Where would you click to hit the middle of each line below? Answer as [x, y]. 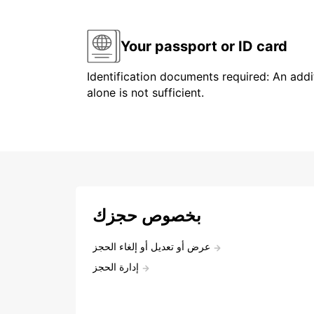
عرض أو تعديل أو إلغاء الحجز [151, 247]
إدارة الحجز [116, 267]
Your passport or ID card [204, 46]
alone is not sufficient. [145, 93]
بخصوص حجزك [147, 216]
